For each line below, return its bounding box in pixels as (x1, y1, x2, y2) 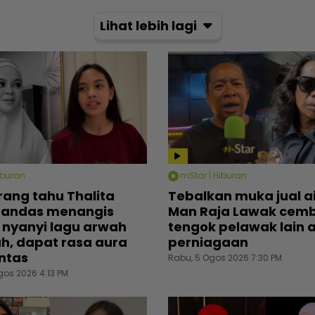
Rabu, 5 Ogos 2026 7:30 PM (168, 251, 282, 264)
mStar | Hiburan (180, 169, 247, 182)
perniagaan (168, 233, 248, 251)
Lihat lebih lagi (99, 17, 200, 35)
